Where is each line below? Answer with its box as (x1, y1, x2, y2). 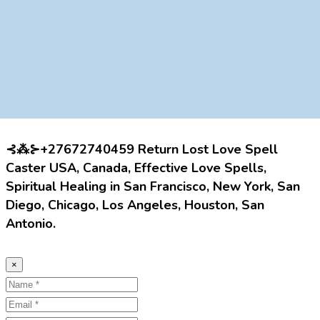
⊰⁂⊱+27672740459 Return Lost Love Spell (6, 140, 278, 158)
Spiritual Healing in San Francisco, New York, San (6, 177, 300, 195)
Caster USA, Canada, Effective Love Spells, (6, 159, 266, 176)
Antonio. (6, 214, 56, 232)
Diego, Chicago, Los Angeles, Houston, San (6, 196, 264, 214)
